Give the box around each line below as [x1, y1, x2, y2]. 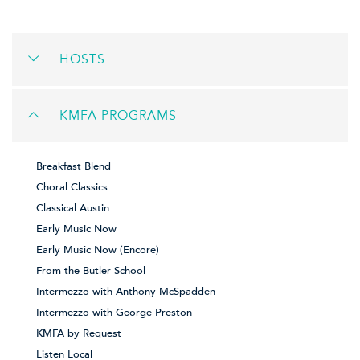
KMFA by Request [36, 327, 121, 341]
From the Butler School [36, 264, 145, 278]
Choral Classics [36, 181, 108, 194]
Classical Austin [36, 202, 109, 215]
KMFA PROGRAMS [59, 108, 177, 125]
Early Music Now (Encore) [36, 243, 159, 257]
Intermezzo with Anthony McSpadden [36, 285, 215, 299]
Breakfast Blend [36, 160, 111, 174]
